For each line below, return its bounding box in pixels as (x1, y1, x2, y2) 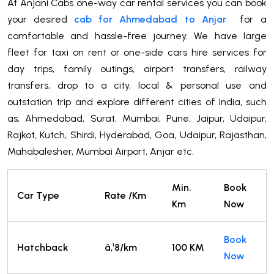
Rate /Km (105, 189, 146, 201)
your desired (7, 13, 74, 25)
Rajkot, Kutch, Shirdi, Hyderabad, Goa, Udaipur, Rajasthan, (7, 128, 267, 141)
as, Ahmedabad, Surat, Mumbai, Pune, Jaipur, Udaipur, (7, 112, 267, 124)
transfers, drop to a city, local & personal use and (7, 79, 267, 91)
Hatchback (17, 241, 68, 253)
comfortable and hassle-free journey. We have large (7, 29, 267, 42)
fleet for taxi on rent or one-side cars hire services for (7, 46, 267, 58)
